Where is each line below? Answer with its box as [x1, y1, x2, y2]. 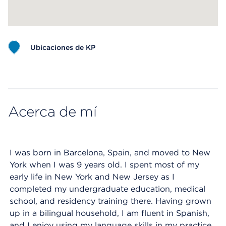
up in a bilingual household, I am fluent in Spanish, [10, 208, 209, 218]
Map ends [8, 69, 47, 79]
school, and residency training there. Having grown [10, 196, 211, 206]
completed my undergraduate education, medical [10, 184, 205, 194]
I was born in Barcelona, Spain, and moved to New [10, 148, 210, 157]
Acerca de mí [8, 103, 97, 120]
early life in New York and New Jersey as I [10, 172, 175, 182]
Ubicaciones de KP [30, 43, 95, 51]
